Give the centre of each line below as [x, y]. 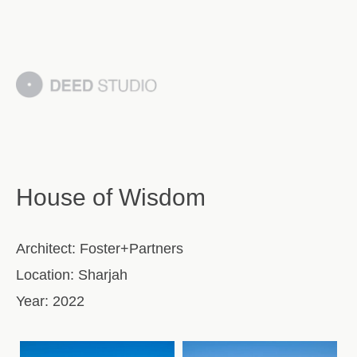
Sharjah [101, 275]
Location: [45, 275]
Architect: [46, 248]
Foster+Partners [129, 248]
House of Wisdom [111, 197]
